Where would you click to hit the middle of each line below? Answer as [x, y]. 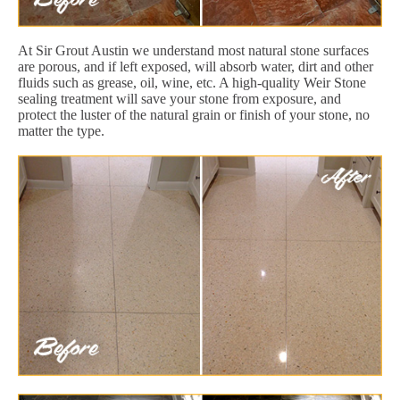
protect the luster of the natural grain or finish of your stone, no [194, 114]
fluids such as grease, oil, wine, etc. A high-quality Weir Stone [192, 82]
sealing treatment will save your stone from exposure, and [179, 98]
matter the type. [61, 130]
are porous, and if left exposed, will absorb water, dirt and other [196, 66]
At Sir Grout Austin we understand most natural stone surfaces [193, 50]
